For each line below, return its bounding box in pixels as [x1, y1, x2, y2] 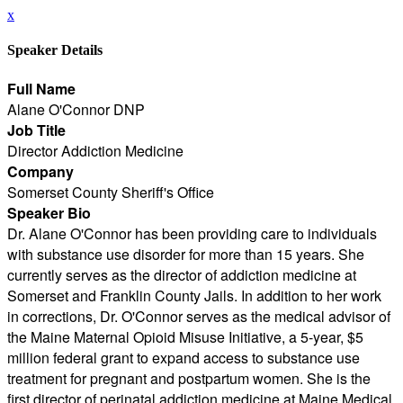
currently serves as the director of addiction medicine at [7, 264, 356, 285]
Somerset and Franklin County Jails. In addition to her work [7, 284, 381, 306]
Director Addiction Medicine [7, 139, 184, 161]
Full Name [7, 77, 76, 99]
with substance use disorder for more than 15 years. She [7, 243, 364, 264]
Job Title [7, 119, 66, 140]
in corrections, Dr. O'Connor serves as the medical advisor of [7, 305, 390, 327]
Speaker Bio [7, 201, 91, 223]
